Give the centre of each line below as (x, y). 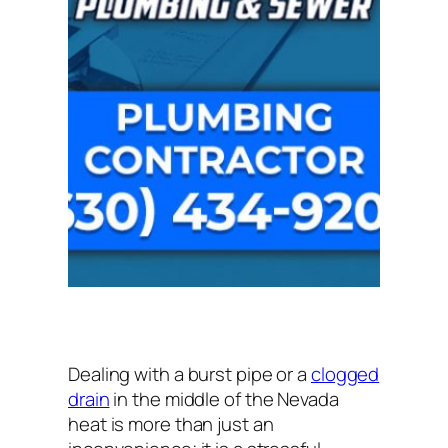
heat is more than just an (171, 423)
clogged (345, 373)
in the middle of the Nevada (224, 398)
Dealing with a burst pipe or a (189, 373)
